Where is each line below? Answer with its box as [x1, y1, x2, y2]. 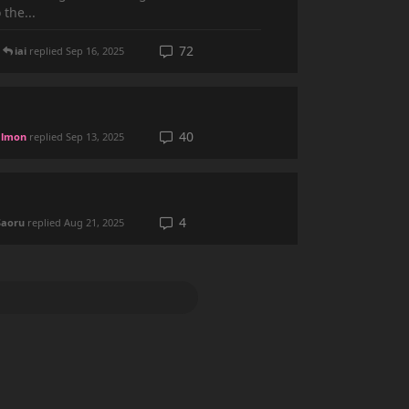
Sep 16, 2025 [66, 44, 124, 58]
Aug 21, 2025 [64, 215, 124, 229]
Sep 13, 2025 [66, 130, 124, 143]
